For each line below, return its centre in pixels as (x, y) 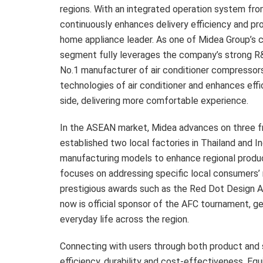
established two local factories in (130, 143)
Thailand (218, 143)
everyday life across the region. (124, 219)
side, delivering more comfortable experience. (154, 100)
